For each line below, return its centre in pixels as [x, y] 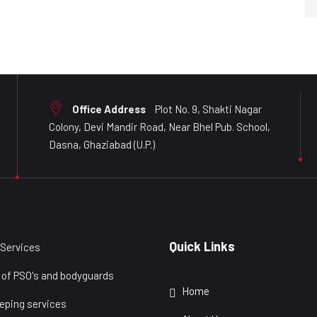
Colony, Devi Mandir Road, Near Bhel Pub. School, [160, 127]
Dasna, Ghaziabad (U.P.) [102, 144]
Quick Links [202, 246]
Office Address [109, 109]
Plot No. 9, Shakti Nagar [207, 109]
